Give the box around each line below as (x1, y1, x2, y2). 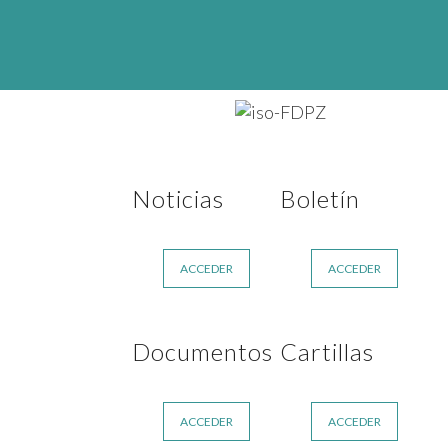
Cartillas (280, 336, 374, 366)
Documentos (132, 336, 273, 366)
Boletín (280, 184, 360, 213)
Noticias (132, 184, 224, 213)
